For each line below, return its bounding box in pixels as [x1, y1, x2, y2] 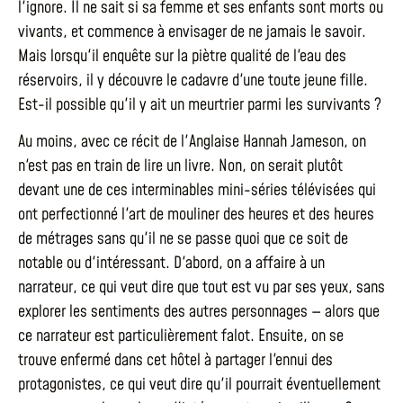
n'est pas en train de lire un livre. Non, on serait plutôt [18, 155, 343, 178]
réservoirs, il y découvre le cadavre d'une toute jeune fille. [18, 69, 368, 92]
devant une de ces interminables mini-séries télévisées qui [18, 179, 376, 202]
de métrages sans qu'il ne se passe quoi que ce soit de [18, 228, 348, 251]
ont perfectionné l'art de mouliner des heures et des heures [18, 203, 374, 227]
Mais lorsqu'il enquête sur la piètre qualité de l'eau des [18, 45, 346, 67]
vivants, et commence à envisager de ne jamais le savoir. [18, 21, 366, 43]
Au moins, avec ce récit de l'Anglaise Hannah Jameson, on [18, 130, 366, 154]
